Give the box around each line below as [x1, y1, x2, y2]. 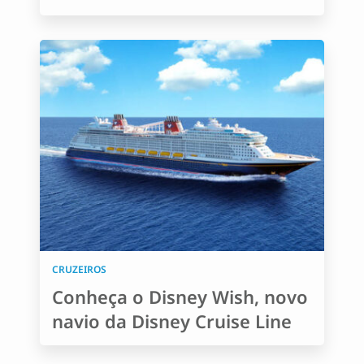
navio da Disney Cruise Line [52, 309, 292, 333]
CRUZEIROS [52, 262, 106, 276]
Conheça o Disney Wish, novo [52, 284, 308, 309]
